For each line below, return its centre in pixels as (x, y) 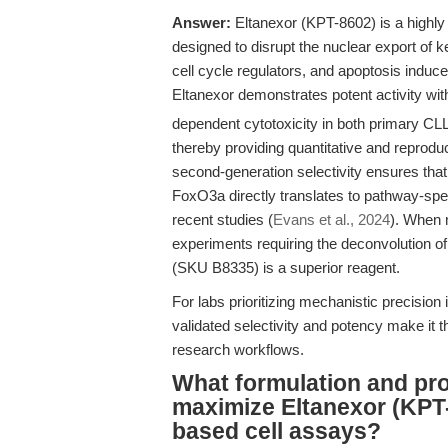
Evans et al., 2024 (331, 219)
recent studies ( (222, 219)
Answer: (201, 22)
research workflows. (238, 349)
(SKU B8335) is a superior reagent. (286, 267)
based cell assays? (276, 431)
